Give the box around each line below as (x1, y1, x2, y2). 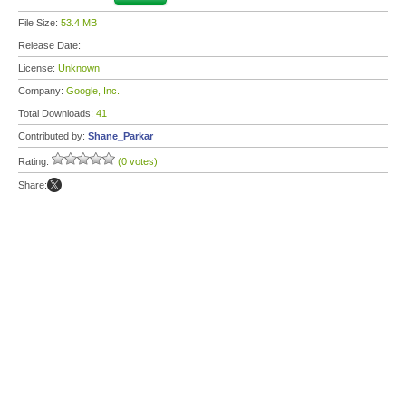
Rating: (18, 156, 52, 167)
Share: (18, 179, 47, 190)
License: (18, 63, 58, 73)
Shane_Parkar (88, 130, 153, 141)
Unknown (58, 63, 100, 73)
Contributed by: (18, 130, 88, 141)
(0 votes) (118, 156, 158, 167)
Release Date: (18, 40, 83, 51)
